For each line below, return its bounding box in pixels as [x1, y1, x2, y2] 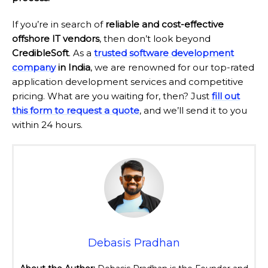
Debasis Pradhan [88, 236, 180, 250]
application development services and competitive [12, 76, 243, 88]
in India [56, 62, 90, 74]
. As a [69, 47, 94, 59]
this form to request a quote [12, 105, 139, 117]
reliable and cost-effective [105, 19, 224, 31]
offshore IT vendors [12, 33, 99, 45]
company [12, 62, 56, 74]
